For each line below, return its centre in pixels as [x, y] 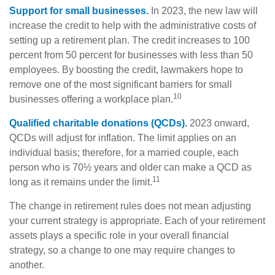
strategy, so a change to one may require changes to [122, 250]
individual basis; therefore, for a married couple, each [124, 152]
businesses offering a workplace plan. [91, 99]
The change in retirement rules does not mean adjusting [130, 206]
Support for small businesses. [79, 10]
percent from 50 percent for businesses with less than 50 [131, 55]
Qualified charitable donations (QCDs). [98, 123]
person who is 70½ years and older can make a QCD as [130, 167]
